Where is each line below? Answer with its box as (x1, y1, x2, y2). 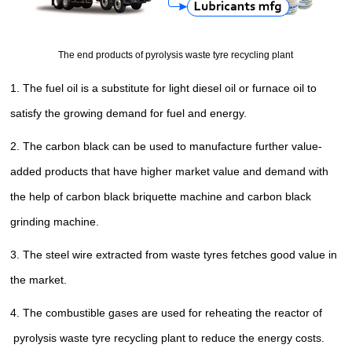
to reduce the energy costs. (185, 332, 325, 345)
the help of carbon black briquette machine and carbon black (10, 190, 312, 203)
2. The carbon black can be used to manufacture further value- (10, 140, 323, 153)
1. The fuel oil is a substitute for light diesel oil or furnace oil (10, 82, 308, 95)
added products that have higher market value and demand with (10, 165, 329, 178)
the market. (10, 273, 68, 287)
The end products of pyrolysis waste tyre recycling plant (58, 49, 294, 61)
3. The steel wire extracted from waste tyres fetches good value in (10, 248, 338, 262)
